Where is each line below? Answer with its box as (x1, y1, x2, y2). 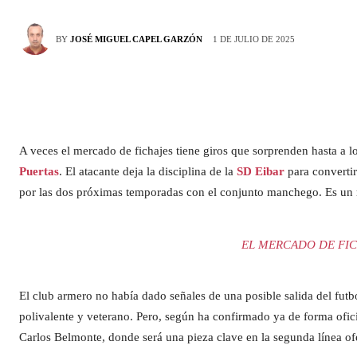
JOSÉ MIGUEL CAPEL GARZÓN (70, 34, 202, 45)
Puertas (19, 165, 59, 178)
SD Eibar (237, 165, 284, 178)
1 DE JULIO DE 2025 (213, 34, 295, 44)
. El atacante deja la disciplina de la (59, 165, 237, 178)
